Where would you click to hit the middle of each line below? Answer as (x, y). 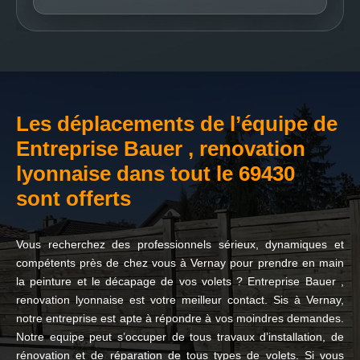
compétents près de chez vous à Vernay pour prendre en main (180, 263)
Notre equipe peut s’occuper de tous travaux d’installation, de (180, 337)
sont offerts (74, 198)
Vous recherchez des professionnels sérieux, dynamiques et (180, 244)
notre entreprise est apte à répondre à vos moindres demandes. (180, 318)
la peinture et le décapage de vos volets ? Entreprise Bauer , (180, 281)
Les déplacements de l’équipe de (177, 124)
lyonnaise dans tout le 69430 (155, 174)
